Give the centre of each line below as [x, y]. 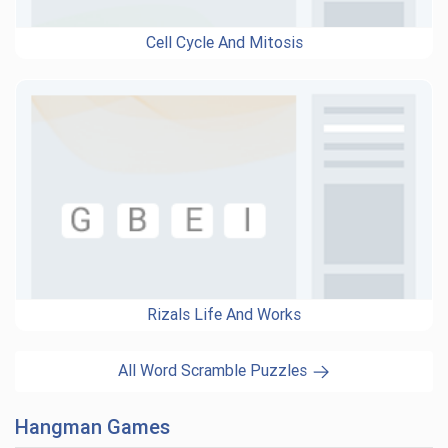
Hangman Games [92, 427]
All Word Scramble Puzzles [214, 370]
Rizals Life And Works [224, 314]
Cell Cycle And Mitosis [224, 42]
